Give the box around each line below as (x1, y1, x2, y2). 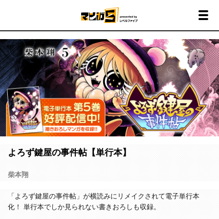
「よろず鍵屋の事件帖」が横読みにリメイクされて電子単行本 (8, 192, 199, 200)
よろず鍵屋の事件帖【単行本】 (8, 148, 131, 158)
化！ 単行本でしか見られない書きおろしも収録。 (8, 203, 160, 211)
